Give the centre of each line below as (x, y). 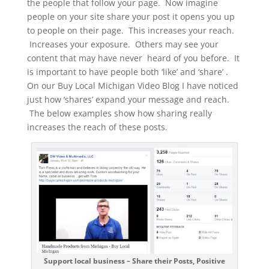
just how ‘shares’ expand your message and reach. (128, 100)
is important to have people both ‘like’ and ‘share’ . (127, 72)
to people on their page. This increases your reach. (130, 31)
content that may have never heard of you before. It (133, 58)
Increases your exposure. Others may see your (122, 44)
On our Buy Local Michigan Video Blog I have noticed (132, 86)
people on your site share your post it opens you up (131, 17)
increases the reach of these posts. (97, 127)
